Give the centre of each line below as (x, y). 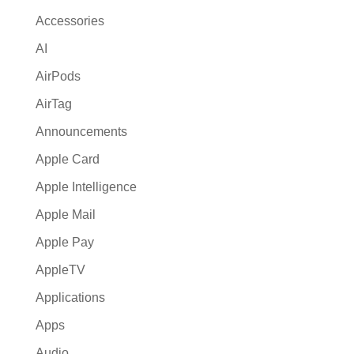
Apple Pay (64, 242)
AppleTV (60, 270)
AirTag (53, 104)
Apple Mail (65, 215)
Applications (70, 298)
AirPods (58, 76)
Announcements (81, 132)
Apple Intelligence (86, 187)
